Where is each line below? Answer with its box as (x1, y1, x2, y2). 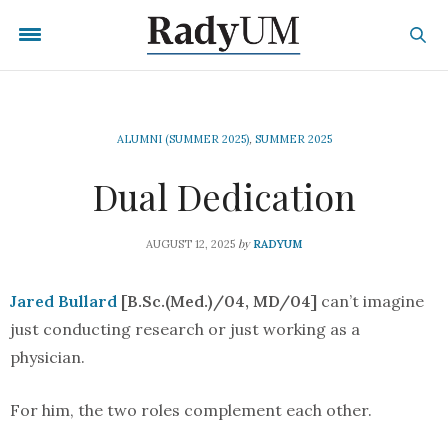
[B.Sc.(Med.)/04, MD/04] (117, 291, 317, 311)
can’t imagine (317, 291, 424, 311)
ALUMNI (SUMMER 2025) (116, 132, 249, 146)
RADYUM (253, 237, 302, 251)
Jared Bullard (10, 291, 117, 311)
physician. (10, 347, 85, 367)
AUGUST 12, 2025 (146, 237, 235, 251)
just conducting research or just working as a (10, 319, 360, 339)
